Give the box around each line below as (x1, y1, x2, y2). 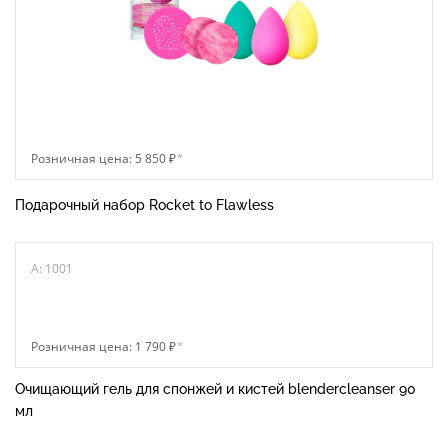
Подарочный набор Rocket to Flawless (15, 197, 274, 213)
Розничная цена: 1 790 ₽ (31, 338, 176, 355)
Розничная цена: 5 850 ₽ (31, 150, 176, 167)
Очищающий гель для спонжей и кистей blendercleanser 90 (15, 381, 416, 397)
